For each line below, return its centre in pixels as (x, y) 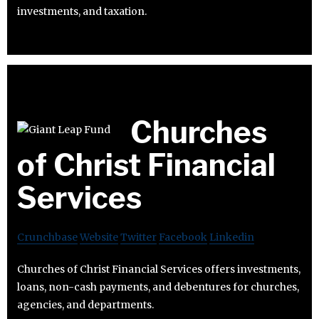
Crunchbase (47, 237)
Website (99, 237)
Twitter (138, 237)
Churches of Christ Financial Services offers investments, (159, 270)
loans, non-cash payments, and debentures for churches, (158, 287)
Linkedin (232, 237)
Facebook (183, 237)
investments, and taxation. (82, 12)
